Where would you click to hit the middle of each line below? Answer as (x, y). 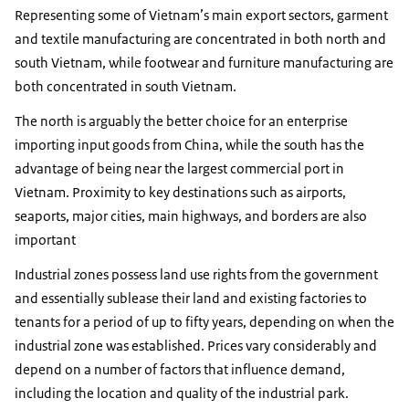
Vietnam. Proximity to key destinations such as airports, (180, 193)
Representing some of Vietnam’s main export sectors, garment (201, 16)
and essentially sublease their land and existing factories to (191, 299)
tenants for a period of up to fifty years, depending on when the (204, 322)
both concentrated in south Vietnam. (126, 87)
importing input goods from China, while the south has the (189, 145)
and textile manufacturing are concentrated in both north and (200, 39)
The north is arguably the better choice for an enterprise (181, 121)
